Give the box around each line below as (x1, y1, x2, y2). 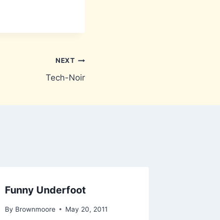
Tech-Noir (46, 72, 85, 82)
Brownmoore (15, 205, 55, 213)
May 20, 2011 (65, 205, 108, 213)
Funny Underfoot (5, 184, 86, 196)
